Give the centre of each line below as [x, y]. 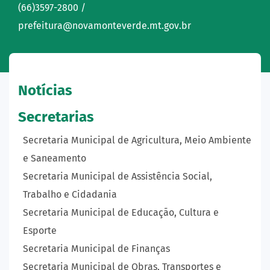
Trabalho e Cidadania [70, 194]
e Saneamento [55, 158]
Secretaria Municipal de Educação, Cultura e [121, 212]
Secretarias [56, 117]
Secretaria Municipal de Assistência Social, [118, 176]
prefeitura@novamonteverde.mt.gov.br [105, 25]
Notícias [45, 90]
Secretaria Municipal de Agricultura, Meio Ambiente [137, 140]
